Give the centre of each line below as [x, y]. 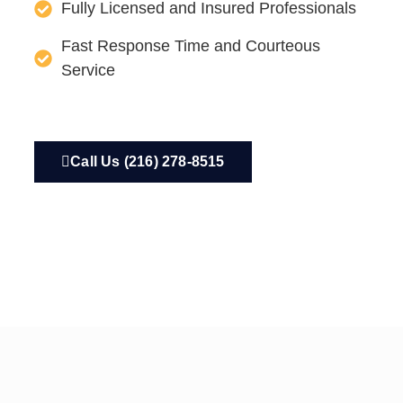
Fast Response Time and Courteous [191, 46]
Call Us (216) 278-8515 [148, 162]
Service [88, 71]
